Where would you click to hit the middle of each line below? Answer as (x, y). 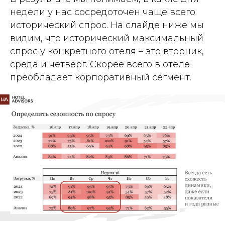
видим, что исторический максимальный (107, 38)
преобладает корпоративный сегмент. (101, 77)
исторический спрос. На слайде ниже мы (107, 25)
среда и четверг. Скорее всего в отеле (100, 64)
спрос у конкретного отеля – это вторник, (107, 51)
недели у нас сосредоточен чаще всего (103, 12)
